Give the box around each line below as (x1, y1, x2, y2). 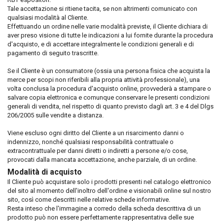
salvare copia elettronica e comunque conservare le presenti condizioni (7, 94, 210, 101)
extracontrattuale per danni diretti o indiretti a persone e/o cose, (7, 147, 188, 154)
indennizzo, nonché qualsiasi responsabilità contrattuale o (7, 138, 174, 146)
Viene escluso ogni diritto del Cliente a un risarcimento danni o (7, 129, 184, 137)
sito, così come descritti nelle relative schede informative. (7, 196, 170, 203)
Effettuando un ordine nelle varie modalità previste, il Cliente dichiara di (7, 23, 208, 30)
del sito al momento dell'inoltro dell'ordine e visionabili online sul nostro (7, 187, 211, 194)
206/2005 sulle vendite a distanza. (7, 111, 104, 119)
